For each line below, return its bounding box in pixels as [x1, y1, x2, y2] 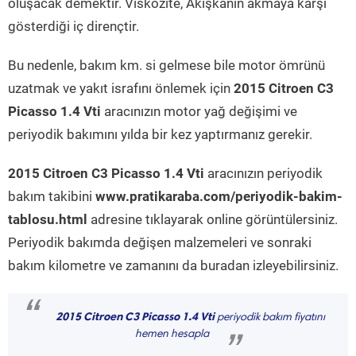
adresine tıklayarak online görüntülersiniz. [87, 211, 338, 227]
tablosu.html [8, 211, 87, 227]
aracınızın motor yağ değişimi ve [101, 103, 297, 119]
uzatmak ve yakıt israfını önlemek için [8, 80, 234, 96]
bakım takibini [8, 188, 95, 204]
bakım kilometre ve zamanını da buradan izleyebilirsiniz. [8, 257, 339, 273]
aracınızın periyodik [204, 165, 323, 181]
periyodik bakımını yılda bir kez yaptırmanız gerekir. [8, 126, 312, 142]
